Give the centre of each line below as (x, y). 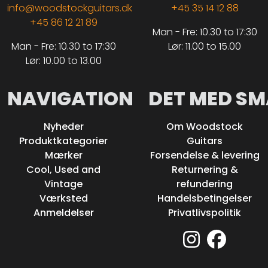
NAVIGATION (70, 98)
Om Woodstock (205, 126)
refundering (205, 184)
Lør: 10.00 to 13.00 (63, 60)
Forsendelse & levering (205, 155)
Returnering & (205, 169)
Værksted (63, 198)
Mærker (63, 155)
